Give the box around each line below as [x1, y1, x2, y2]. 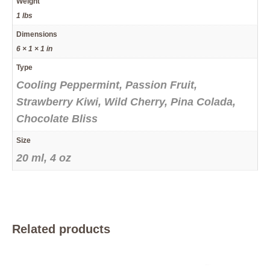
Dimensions [16, 30, 57, 39]
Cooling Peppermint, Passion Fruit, [16, 78, 197, 91]
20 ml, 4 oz [16, 151, 71, 164]
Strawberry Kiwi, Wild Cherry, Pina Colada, [16, 95, 236, 108]
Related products [12, 222, 110, 236]
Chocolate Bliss [16, 112, 98, 125]
